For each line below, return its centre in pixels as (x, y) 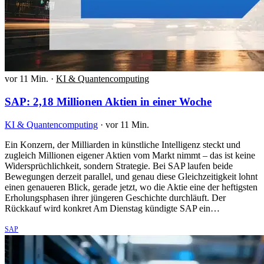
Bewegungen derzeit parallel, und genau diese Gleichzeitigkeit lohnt (131, 176)
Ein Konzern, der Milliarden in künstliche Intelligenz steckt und (123, 144)
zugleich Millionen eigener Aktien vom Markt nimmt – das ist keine (130, 155)
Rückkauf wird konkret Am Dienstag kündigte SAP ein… (112, 208)
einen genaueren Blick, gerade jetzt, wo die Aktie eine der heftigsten (131, 187)
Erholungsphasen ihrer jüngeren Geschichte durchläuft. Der (115, 197)
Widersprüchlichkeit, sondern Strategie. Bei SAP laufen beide (119, 166)
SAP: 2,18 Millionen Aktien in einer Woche (108, 101)
